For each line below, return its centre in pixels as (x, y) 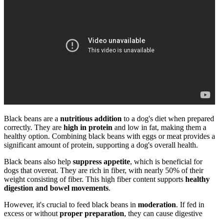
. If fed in (190, 204)
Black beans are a (32, 118)
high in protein (88, 127)
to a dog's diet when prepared (168, 118)
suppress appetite (101, 161)
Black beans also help (38, 161)
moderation (157, 204)
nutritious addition (91, 118)
